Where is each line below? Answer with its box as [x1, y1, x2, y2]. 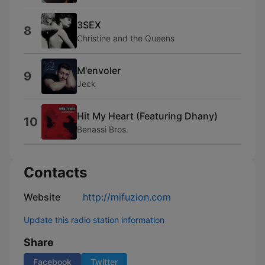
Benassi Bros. [77, 124, 128, 134]
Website [24, 191, 60, 203]
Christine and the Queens [77, 33, 174, 43]
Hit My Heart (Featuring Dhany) [77, 109, 218, 122]
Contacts [24, 164, 87, 181]
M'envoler [77, 64, 121, 76]
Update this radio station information [24, 215, 164, 225]
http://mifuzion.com [83, 191, 171, 203]
